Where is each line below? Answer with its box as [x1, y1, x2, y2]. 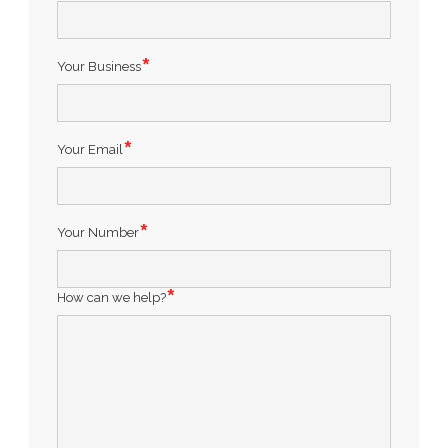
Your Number [57, 224, 140, 240]
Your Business [57, 58, 142, 74]
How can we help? [57, 289, 167, 305]
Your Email [57, 141, 124, 157]
